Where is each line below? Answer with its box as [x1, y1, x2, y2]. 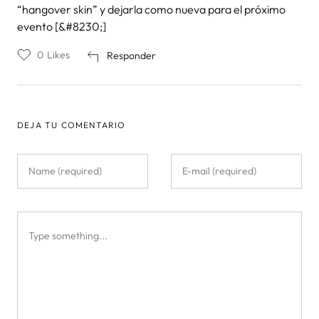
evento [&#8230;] [17, 19, 106, 33]
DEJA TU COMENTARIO [17, 120, 126, 130]
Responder [107, 49, 156, 62]
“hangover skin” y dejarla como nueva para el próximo [17, 2, 286, 16]
